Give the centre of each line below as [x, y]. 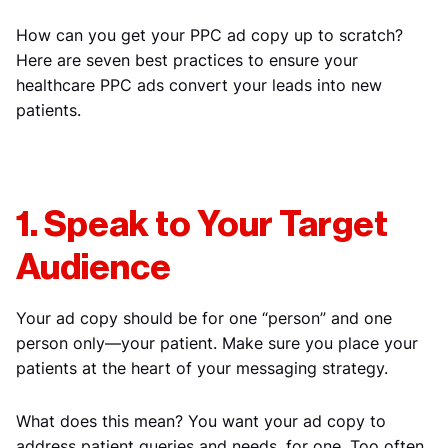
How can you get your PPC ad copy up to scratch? [209, 35]
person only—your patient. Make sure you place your [217, 343]
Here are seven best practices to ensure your [187, 60]
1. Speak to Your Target [202, 225]
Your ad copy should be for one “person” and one [204, 318]
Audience [93, 268]
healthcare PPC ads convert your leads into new [199, 85]
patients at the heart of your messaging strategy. [202, 368]
